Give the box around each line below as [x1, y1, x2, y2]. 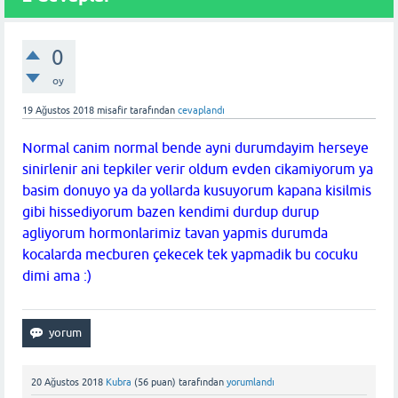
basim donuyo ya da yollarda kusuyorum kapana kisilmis [22, 182, 371, 198]
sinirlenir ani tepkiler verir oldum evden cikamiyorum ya [22, 161, 373, 177]
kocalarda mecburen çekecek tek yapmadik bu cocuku [22, 246, 358, 262]
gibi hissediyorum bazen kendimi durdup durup [22, 203, 319, 219]
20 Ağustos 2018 [31, 377, 103, 387]
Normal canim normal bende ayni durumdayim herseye [22, 139, 369, 155]
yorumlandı [227, 377, 275, 387]
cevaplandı [178, 105, 225, 115]
